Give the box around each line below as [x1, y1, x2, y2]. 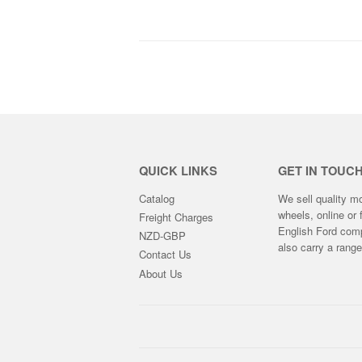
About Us [139, 265, 183, 281]
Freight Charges [139, 208, 213, 225]
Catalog [139, 190, 175, 206]
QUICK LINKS [139, 161, 217, 179]
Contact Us [139, 246, 192, 263]
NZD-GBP [139, 228, 186, 244]
